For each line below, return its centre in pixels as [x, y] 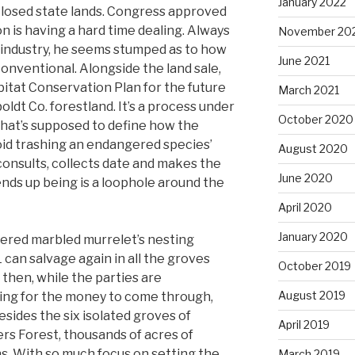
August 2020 [313, 148]
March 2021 [308, 90]
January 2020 [313, 236]
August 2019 [311, 295]
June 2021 [303, 60]
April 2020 [305, 207]
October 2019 [314, 265]
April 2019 [303, 324]
